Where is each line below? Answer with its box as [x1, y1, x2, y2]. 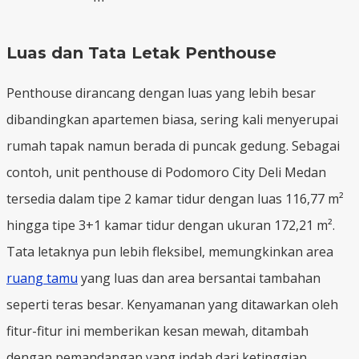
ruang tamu [6, 268, 78, 287]
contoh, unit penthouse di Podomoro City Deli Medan [6, 163, 326, 181]
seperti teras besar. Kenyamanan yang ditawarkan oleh [6, 295, 338, 313]
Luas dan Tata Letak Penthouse [6, 42, 276, 63]
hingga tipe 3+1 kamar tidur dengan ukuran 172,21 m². [6, 216, 335, 234]
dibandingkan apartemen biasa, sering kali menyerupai [6, 110, 338, 128]
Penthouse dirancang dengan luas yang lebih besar [6, 83, 316, 102]
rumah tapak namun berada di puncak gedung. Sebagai [6, 136, 340, 155]
